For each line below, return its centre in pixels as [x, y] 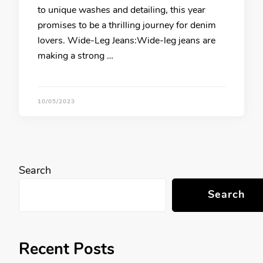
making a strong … [75, 55]
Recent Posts [67, 249]
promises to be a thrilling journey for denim [127, 25]
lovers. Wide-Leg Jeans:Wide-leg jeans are [127, 40]
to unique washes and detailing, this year [122, 10]
